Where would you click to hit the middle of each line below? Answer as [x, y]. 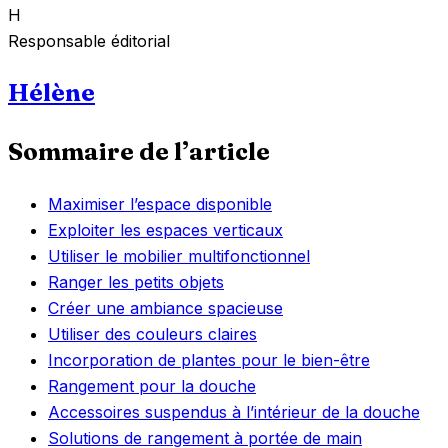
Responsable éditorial [89, 40]
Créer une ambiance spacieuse [165, 308]
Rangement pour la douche [152, 386]
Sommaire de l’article [139, 152]
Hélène [51, 93]
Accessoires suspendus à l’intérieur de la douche [234, 412]
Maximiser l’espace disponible [160, 204]
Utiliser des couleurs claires [152, 334]
